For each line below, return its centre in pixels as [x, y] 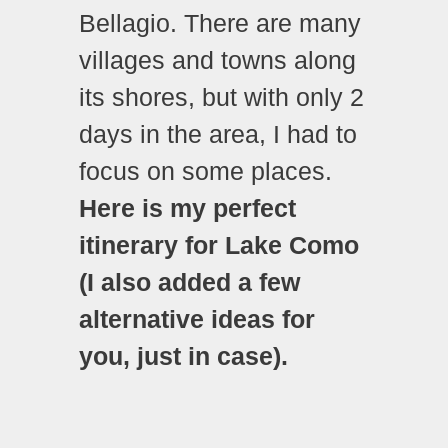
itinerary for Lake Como [219, 244]
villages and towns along [217, 59]
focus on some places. [205, 170]
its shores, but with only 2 [221, 96]
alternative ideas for [197, 318]
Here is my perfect [187, 207]
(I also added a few [189, 281]
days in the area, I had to [218, 133]
